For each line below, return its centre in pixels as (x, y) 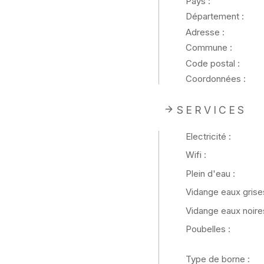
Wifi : (196, 155)
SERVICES (211, 110)
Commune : (209, 48)
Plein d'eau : (210, 173)
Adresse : (205, 32)
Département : (214, 16)
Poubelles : (208, 229)
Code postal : (212, 63)
